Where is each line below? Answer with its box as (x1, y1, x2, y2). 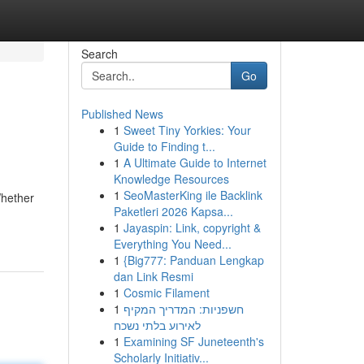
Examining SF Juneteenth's (123, 333, 264, 349)
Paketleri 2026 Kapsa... (113, 203, 233, 219)
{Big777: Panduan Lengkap (123, 252, 264, 268)
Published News (80, 106, 163, 122)
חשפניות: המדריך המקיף (123, 301, 244, 317)
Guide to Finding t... (113, 138, 215, 154)
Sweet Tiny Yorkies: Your (123, 122, 251, 138)
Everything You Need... (113, 236, 232, 252)
